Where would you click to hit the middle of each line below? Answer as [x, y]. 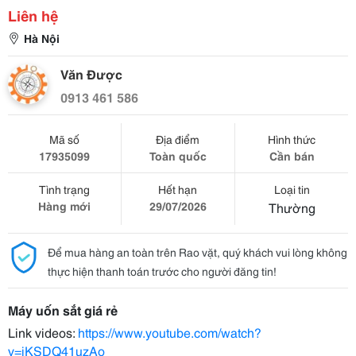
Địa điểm [178, 139]
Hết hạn [178, 189]
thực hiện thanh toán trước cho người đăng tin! [162, 271]
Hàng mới [64, 206]
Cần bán [292, 156]
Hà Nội [42, 38]
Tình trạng [64, 189]
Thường [292, 207]
